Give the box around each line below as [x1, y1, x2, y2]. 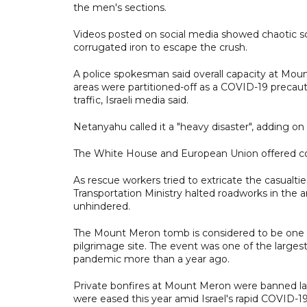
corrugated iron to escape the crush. [73, 40, 247, 53]
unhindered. [73, 199, 130, 212]
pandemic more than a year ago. [73, 252, 230, 265]
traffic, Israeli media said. [73, 93, 188, 106]
